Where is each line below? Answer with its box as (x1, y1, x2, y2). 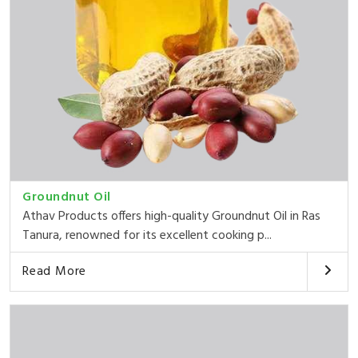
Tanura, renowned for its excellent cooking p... (22, 225, 272, 246)
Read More (22, 261, 87, 282)
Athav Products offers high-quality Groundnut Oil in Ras (22, 205, 320, 227)
